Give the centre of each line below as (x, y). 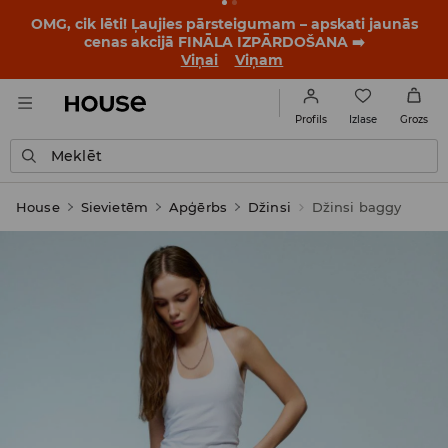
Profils (311, 119)
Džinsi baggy (356, 207)
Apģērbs (197, 207)
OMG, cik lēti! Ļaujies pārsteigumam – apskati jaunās (224, 24)
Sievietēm (114, 207)
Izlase (362, 119)
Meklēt (76, 156)
